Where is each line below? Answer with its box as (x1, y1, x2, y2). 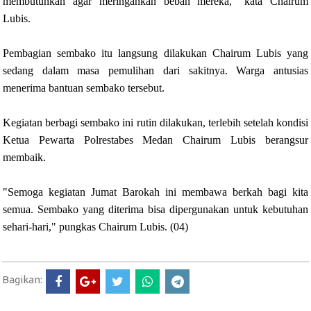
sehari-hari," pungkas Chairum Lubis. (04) (3, 221, 188, 233)
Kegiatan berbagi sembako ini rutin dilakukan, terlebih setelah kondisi (3, 117, 308, 129)
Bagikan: (2, 273, 42, 285)
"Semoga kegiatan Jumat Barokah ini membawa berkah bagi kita (3, 186, 308, 199)
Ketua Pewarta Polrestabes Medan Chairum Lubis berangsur (3, 134, 308, 146)
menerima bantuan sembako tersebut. (3, 82, 165, 94)
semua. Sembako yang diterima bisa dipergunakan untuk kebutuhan (3, 203, 308, 216)
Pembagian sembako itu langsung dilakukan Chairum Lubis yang (3, 47, 308, 60)
